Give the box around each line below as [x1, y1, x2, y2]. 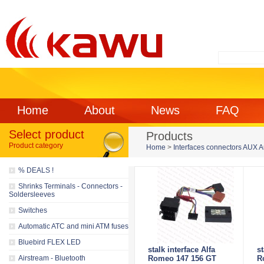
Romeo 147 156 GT [148, 254, 216, 263]
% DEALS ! [18, 166, 54, 174]
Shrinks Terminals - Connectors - [18, 182, 123, 190]
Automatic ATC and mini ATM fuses [18, 222, 128, 230]
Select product [9, 128, 84, 141]
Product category [9, 141, 63, 150]
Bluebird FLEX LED [18, 238, 81, 246]
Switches [18, 206, 47, 214]
